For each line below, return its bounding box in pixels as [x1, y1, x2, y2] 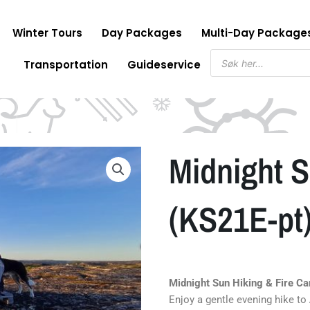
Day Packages [102, 26, 183, 40]
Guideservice [127, 57, 201, 72]
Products [209, 47, 254, 60]
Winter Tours [12, 26, 83, 40]
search [209, 57, 243, 71]
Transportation [23, 57, 108, 72]
